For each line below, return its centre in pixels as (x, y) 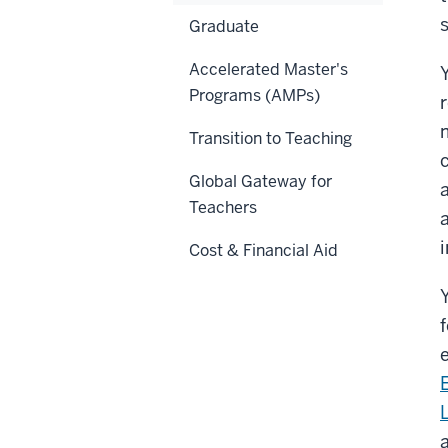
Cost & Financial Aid (263, 250)
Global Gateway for (260, 181)
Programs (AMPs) (254, 95)
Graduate (224, 26)
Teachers (223, 207)
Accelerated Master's (268, 69)
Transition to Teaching (270, 138)
